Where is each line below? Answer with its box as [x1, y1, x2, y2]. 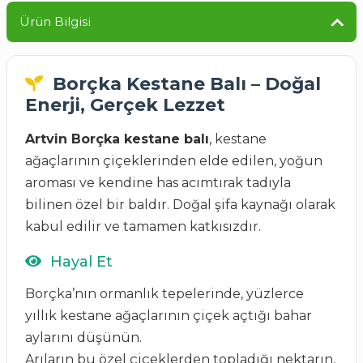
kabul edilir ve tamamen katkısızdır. [25, 219, 261, 234]
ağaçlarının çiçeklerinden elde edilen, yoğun [25, 153, 322, 169]
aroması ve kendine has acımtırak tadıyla [25, 175, 291, 190]
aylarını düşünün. [25, 330, 142, 345]
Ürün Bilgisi [19, 14, 91, 29]
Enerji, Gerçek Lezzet [25, 94, 225, 116]
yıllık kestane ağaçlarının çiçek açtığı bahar [25, 308, 312, 323]
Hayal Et [46, 253, 113, 271]
